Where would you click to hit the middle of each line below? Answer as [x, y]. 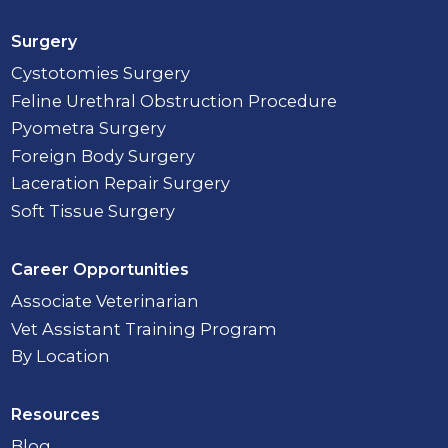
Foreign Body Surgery [103, 155]
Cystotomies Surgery [101, 73]
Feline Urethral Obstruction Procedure [174, 100]
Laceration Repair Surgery [121, 183]
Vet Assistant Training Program [144, 328]
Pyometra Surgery [89, 128]
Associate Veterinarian [105, 301]
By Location [61, 356]
